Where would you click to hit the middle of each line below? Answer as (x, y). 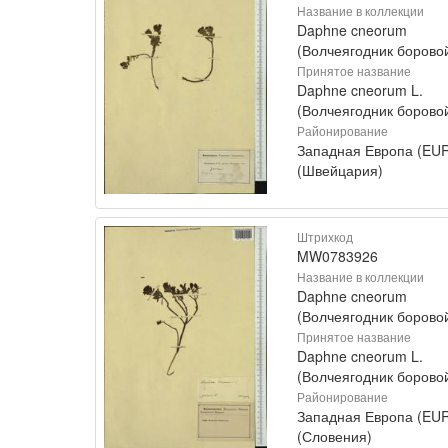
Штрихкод (325, 236)
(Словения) (334, 435)
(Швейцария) (340, 169)
